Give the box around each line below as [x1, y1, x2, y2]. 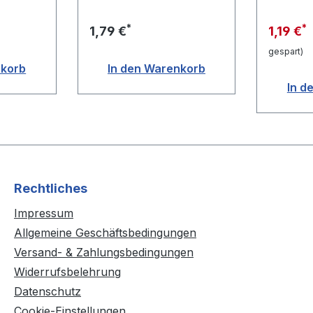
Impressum [14, 206, 73, 221]
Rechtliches [14, 181, 87, 196]
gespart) [268, 46, 304, 57]
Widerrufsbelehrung [14, 265, 121, 279]
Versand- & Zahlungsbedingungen [14, 245, 194, 260]
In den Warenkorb [107, 61, 205, 76]
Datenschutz [14, 284, 81, 299]
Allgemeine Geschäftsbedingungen [14, 226, 196, 240]
